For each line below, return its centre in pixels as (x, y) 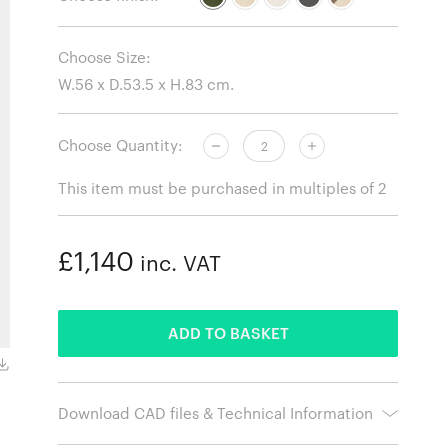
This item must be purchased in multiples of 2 (222, 187)
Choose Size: (105, 57)
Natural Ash (44, 364)
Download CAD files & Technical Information (216, 412)
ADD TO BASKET (228, 332)
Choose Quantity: (121, 145)
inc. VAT (178, 262)
